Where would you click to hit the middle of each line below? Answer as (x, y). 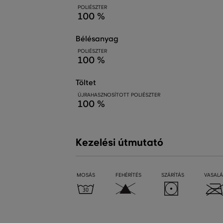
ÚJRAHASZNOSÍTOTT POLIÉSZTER (119, 95)
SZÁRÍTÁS (173, 175)
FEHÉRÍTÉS (128, 175)
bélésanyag (100, 39)
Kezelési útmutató (119, 143)
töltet (88, 83)
